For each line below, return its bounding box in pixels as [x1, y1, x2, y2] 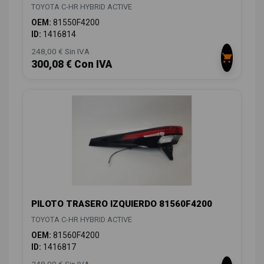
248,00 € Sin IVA [31, 47, 90, 57]
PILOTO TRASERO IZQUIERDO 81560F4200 [31, 199, 212, 210]
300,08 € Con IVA [31, 58, 112, 71]
